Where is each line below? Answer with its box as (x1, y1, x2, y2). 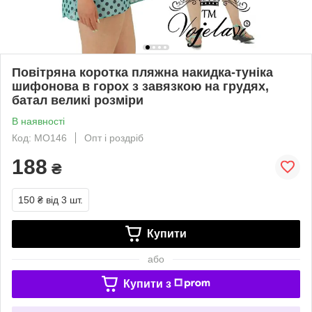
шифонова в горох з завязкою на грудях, (12, 79, 269, 93)
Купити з (123, 277, 171, 290)
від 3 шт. (46, 194, 83, 205)
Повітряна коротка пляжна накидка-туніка (12, 65, 273, 79)
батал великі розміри (12, 93, 143, 107)
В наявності (12, 115, 65, 127)
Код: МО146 (12, 132, 67, 143)
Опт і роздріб (84, 132, 143, 143)
